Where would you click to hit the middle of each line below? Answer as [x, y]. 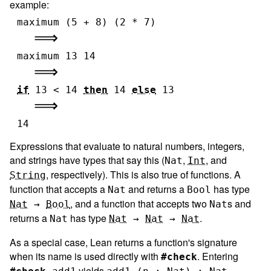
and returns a [156, 189]
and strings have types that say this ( [87, 160]
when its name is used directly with [85, 256]
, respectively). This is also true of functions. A [143, 174]
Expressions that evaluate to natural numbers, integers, [127, 146]
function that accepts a [59, 189]
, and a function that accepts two [140, 203]
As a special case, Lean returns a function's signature [123, 242]
